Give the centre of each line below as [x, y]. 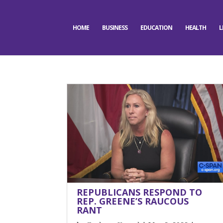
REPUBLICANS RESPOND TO [140, 192]
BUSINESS [114, 28]
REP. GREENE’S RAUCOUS [133, 201]
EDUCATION [156, 28]
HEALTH [195, 28]
